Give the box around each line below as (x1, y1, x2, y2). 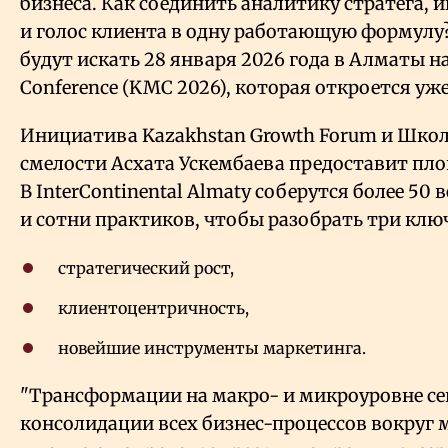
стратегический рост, (58, 258, 234, 279)
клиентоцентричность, (58, 298, 249, 319)
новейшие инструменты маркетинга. (58, 338, 366, 359)
